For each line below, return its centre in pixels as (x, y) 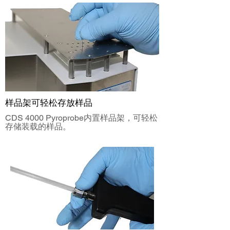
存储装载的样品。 (38, 127)
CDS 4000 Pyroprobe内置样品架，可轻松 (81, 118)
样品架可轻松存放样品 (49, 103)
